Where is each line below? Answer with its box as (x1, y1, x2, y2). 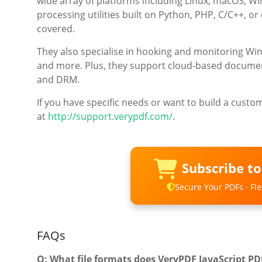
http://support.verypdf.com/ (48, 110, 173, 123)
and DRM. (37, 73, 80, 87)
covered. (37, 22, 75, 36)
